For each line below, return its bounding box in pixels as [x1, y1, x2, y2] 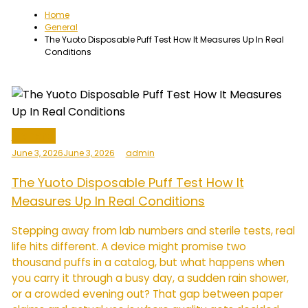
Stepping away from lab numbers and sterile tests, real [11, 223, 295, 238]
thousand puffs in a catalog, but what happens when [11, 254, 285, 269]
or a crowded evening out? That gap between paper [11, 286, 283, 301]
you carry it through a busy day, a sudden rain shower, [11, 270, 289, 285]
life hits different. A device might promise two [11, 239, 246, 254]
